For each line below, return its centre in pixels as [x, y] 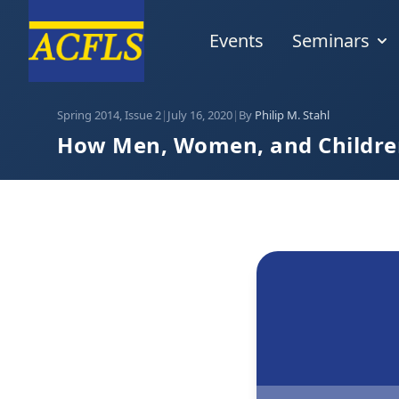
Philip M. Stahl [292, 115]
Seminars [330, 41]
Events [236, 41]
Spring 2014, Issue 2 [109, 115]
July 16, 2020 [200, 115]
